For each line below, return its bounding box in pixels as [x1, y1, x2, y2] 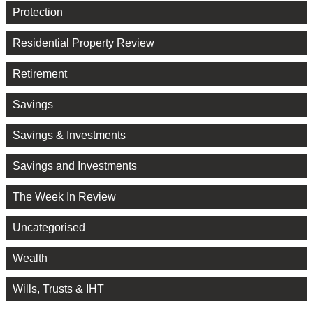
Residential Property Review [13, 36, 154, 49]
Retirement [13, 67, 67, 80]
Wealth [13, 252, 48, 264]
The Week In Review [13, 190, 116, 203]
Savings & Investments [13, 129, 126, 141]
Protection [13, 6, 63, 18]
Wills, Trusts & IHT [13, 282, 104, 295]
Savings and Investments [13, 159, 137, 172]
